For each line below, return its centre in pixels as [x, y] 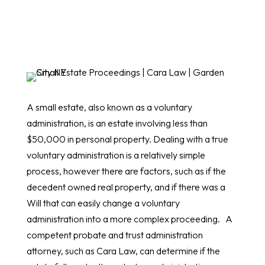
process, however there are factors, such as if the [126, 171]
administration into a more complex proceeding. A [129, 219]
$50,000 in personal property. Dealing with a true [127, 139]
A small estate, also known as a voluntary [109, 107]
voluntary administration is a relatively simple [116, 155]
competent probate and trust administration [115, 235]
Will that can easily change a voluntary [103, 203]
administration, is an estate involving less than [117, 123]
